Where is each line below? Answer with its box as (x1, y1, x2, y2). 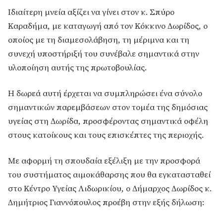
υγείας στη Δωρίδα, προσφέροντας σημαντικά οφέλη (8, 115, 208, 127)
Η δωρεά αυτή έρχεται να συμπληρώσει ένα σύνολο (8, 88, 202, 100)
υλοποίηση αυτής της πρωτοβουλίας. (8, 62, 147, 74)
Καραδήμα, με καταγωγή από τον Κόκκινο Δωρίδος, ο (8, 20, 208, 32)
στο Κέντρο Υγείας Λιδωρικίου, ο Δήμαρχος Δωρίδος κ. (8, 183, 212, 195)
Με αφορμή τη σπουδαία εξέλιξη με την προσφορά (8, 155, 200, 167)
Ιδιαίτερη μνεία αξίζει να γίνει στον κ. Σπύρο (8, 6, 174, 18)
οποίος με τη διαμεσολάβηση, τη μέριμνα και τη (8, 34, 189, 46)
